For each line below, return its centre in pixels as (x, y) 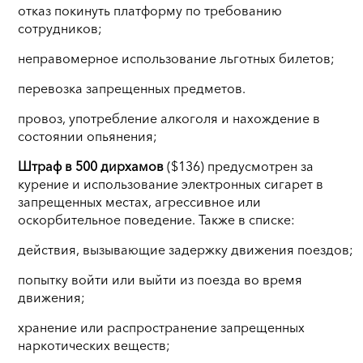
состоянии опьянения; (88, 136)
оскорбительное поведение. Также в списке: (156, 219)
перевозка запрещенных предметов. (132, 88)
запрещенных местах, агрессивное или (139, 201)
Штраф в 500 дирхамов (91, 166)
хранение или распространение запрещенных (161, 327)
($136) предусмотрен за (239, 166)
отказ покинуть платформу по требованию (150, 10)
